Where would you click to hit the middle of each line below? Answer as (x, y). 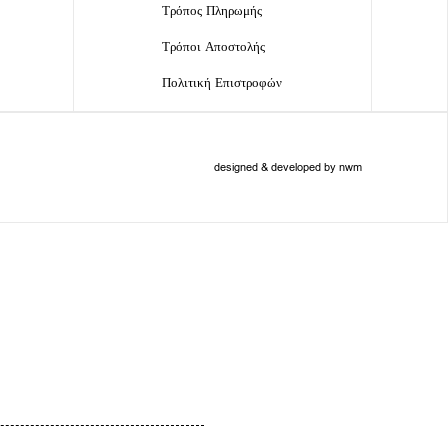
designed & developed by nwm (287, 167)
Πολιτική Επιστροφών (222, 82)
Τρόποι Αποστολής (214, 46)
